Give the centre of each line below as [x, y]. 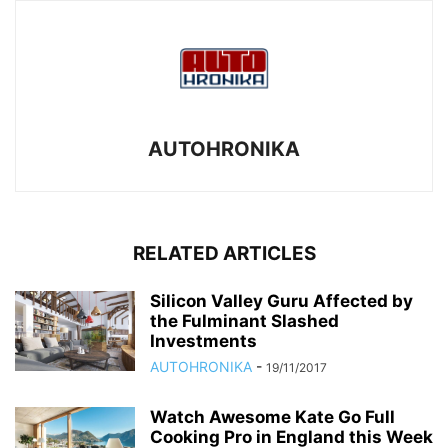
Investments [203, 340]
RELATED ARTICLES [224, 253]
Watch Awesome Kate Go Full [272, 416]
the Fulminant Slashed [244, 320]
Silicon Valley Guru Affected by [281, 300]
